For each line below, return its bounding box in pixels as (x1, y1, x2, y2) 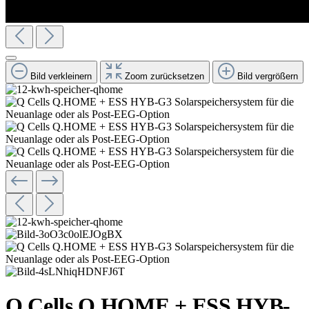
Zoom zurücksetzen (125, 71, 204, 82)
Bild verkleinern (30, 71, 92, 82)
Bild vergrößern (237, 71, 298, 82)
